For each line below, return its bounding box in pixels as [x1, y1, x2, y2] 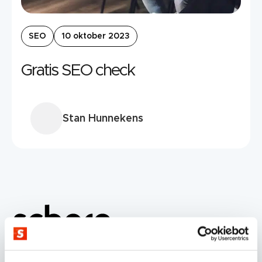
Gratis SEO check [21, 63, 135, 80]
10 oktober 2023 [61, 32, 130, 41]
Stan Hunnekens [63, 113, 143, 124]
